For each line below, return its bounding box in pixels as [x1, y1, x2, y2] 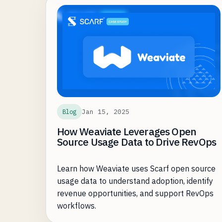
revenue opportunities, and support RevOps [56, 188, 214, 199]
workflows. [56, 201, 96, 211]
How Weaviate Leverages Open [56, 125, 197, 139]
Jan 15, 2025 [81, 107, 129, 116]
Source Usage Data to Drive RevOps [56, 135, 217, 149]
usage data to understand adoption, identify [56, 176, 213, 186]
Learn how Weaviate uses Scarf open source [56, 164, 216, 174]
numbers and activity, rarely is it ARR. [56, 12, 188, 23]
